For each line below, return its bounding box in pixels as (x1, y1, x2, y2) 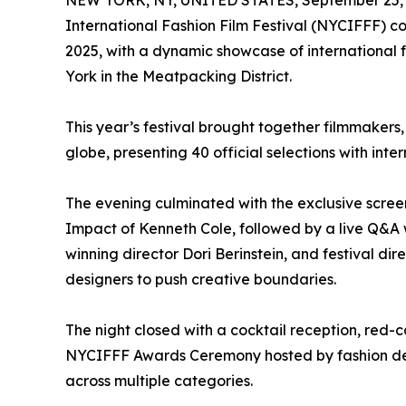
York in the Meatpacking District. (65, 67, 292, 85)
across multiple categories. (65, 372, 253, 390)
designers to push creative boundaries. (65, 270, 336, 288)
